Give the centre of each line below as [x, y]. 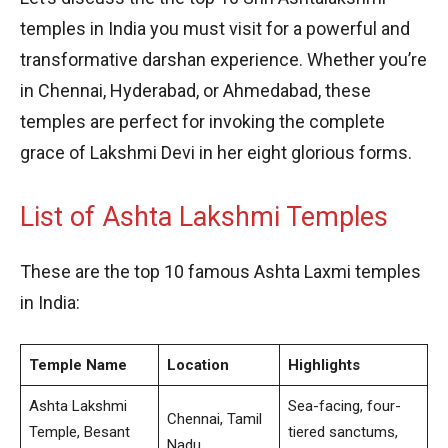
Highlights [323, 364]
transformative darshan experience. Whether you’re [223, 59]
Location [197, 364]
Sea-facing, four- [344, 405]
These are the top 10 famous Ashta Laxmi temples [220, 271]
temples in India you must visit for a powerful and [215, 28]
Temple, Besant [79, 431]
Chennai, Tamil [214, 418]
